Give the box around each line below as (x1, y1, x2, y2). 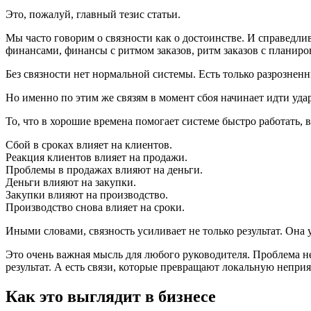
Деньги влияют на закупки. (6, 176, 136, 189)
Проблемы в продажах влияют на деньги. (6, 164, 203, 176)
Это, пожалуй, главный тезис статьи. (6, 8, 180, 21)
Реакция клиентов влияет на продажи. (6, 151, 187, 164)
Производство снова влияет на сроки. (6, 201, 185, 214)
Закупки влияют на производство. (6, 189, 168, 201)
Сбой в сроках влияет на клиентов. (6, 139, 172, 151)
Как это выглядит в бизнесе (6, 287, 216, 305)
